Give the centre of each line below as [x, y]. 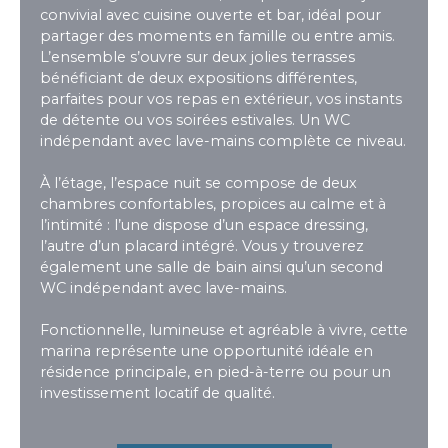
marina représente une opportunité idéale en [206, 350]
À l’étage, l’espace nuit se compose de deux [198, 182]
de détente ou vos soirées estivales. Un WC [195, 119]
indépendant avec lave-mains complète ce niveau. [223, 140]
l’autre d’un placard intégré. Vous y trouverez [202, 245]
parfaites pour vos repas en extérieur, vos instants [221, 98]
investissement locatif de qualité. [157, 392]
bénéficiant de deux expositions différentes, [198, 77]
